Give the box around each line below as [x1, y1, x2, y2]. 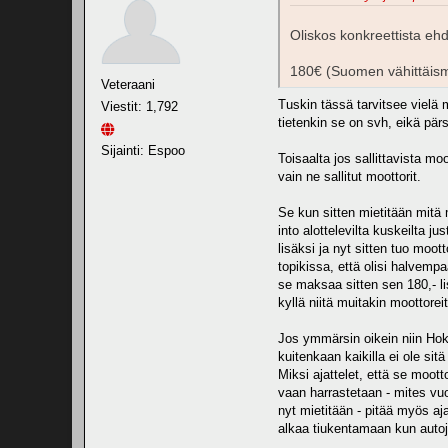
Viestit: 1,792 [101, 98, 178, 114]
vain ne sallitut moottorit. [278, 169, 421, 185]
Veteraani [101, 76, 155, 92]
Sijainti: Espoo [101, 142, 185, 158]
